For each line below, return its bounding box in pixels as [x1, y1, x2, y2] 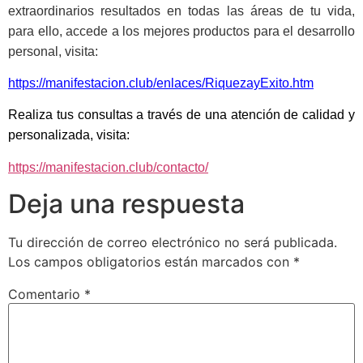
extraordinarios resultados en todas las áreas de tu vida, [8, 3, 355, 18]
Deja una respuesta [8, 188, 245, 220]
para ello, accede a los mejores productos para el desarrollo [8, 23, 355, 38]
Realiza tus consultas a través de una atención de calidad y [8, 108, 355, 122]
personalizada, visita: [8, 128, 130, 143]
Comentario [8, 286, 84, 303]
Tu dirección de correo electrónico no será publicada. [8, 234, 337, 251]
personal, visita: [8, 44, 98, 58]
